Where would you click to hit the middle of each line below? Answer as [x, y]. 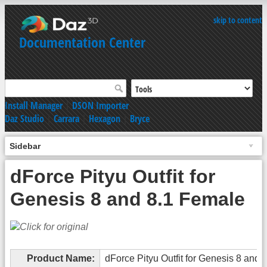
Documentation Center [82, 42]
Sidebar [25, 146]
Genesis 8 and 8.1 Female [128, 199]
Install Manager [34, 105]
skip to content [238, 20]
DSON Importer [100, 105]
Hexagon [105, 118]
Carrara [66, 118]
